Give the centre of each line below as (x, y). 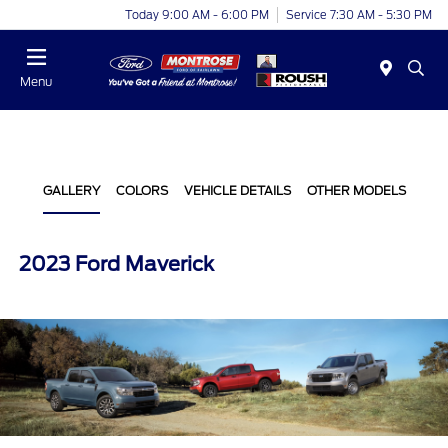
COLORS (141, 190)
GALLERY (71, 190)
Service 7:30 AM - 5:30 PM (359, 14)
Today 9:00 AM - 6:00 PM (197, 14)
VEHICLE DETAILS (237, 190)
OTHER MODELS (356, 190)
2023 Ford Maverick (117, 264)
